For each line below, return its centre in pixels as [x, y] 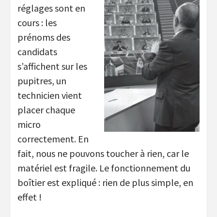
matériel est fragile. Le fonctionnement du [104, 168]
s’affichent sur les [52, 66]
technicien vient [50, 95]
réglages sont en [51, 8]
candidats [37, 51]
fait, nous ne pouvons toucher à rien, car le [103, 153]
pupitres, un [42, 80]
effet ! [30, 197]
